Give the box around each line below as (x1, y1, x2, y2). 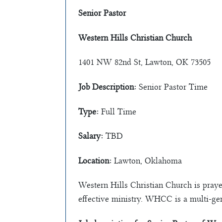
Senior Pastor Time (136, 82, 208, 92)
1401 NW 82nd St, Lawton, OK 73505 (78, 57, 211, 67)
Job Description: (78, 82, 136, 92)
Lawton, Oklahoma (111, 155, 182, 166)
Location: (78, 155, 111, 166)
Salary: (78, 131, 103, 141)
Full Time (99, 106, 136, 116)
